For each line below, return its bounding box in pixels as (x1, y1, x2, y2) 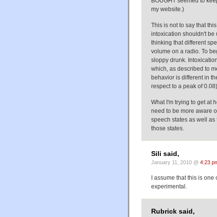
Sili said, (151, 150, 179, 157)
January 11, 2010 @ (151, 159, 200, 165)
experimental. (151, 183, 187, 190)
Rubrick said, (151, 208, 195, 216)
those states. (151, 125, 184, 132)
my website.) (151, 6, 184, 13)
